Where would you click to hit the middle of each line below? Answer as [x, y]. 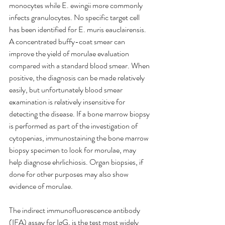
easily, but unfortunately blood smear [67, 90]
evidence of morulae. [41, 186]
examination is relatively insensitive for [68, 102]
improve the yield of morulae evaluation [70, 54]
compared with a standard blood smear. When [80, 66]
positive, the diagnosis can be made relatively [78, 78]
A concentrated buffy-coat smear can [68, 42]
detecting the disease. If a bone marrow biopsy [80, 114]
